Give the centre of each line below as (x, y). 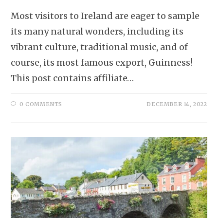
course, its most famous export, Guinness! (102, 62)
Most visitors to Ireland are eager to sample (105, 16)
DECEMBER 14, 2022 (177, 104)
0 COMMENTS (41, 104)
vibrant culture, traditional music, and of (100, 47)
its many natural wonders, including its (97, 31)
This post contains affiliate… (73, 78)
